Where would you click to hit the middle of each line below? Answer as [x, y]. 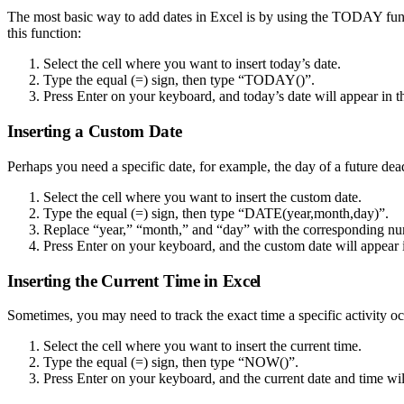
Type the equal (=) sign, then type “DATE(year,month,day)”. [216, 213]
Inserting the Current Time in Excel [134, 280]
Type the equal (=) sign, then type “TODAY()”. [179, 80]
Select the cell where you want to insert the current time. [202, 346]
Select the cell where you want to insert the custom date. [202, 197]
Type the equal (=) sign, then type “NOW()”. [171, 363]
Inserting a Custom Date [95, 132]
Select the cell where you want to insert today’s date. [192, 64]
